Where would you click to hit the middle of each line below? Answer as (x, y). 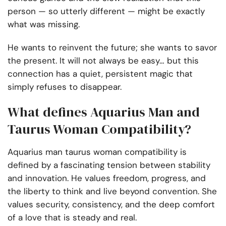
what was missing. (44, 24)
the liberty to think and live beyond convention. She (112, 191)
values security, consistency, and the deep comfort (111, 205)
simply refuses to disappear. (65, 87)
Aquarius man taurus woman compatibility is (97, 152)
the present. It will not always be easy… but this (103, 61)
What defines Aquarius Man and (104, 112)
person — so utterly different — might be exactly (106, 11)
